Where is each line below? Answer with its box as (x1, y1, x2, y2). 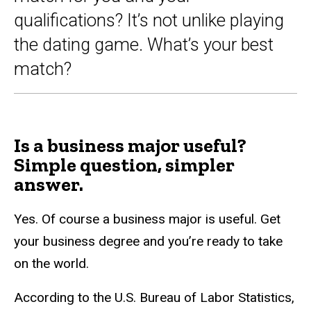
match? (14, 58, 72, 80)
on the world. (14, 255, 89, 271)
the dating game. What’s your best (14, 34, 274, 56)
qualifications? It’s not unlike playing (14, 10, 284, 31)
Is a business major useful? (14, 133, 246, 157)
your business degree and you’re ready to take (14, 233, 283, 249)
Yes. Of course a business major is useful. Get (14, 210, 280, 227)
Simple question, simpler (14, 153, 235, 176)
